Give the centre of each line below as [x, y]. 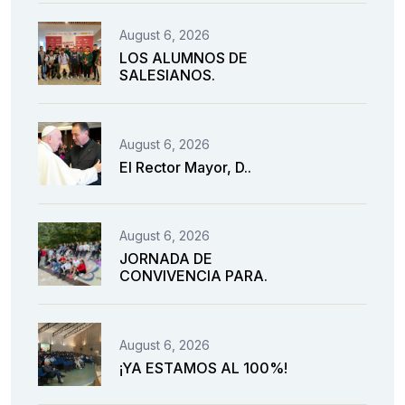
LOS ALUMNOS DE [184, 58]
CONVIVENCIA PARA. [193, 276]
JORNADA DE [166, 259]
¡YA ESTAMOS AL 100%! [203, 367]
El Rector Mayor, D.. [185, 167]
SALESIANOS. [167, 75]
